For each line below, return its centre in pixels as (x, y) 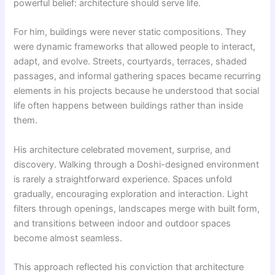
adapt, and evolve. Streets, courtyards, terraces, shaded (130, 62)
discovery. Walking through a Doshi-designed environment (137, 164)
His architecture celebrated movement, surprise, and (122, 149)
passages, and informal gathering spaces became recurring (137, 76)
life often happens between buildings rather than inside (129, 106)
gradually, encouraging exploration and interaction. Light (131, 194)
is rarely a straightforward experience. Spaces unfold (123, 179)
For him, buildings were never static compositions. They (130, 32)
